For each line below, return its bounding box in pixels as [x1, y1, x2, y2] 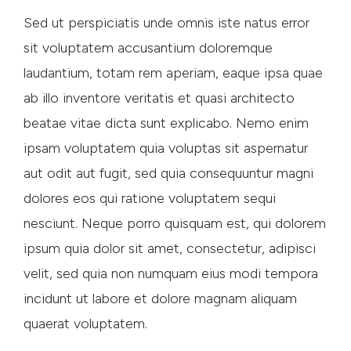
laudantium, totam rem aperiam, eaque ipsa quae [24, 63, 323, 81]
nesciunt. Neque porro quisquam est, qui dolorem [24, 214, 326, 232]
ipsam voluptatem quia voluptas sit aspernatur [24, 139, 308, 157]
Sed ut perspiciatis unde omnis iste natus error [24, 13, 309, 31]
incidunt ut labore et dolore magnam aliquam [24, 289, 297, 307]
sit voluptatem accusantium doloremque [24, 38, 273, 56]
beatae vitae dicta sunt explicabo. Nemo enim [24, 114, 309, 132]
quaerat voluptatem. [24, 314, 147, 332]
